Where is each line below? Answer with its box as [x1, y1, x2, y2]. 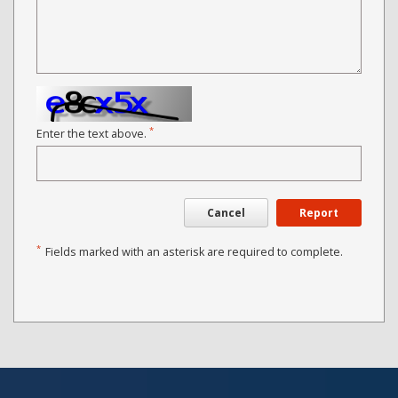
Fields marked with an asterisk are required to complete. [45, 244, 343, 259]
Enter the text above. [36, 126, 149, 141]
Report [299, 205, 338, 220]
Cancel [207, 205, 245, 220]
